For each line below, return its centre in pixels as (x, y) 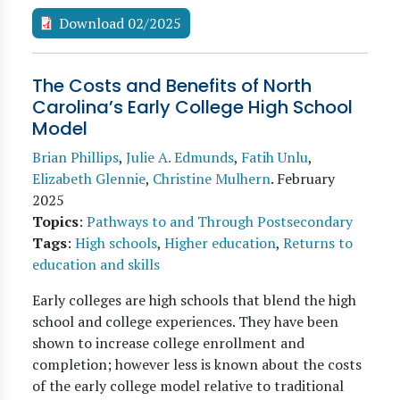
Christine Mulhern (212, 179)
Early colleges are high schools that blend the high (194, 300)
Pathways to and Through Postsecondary (220, 221)
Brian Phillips (75, 157)
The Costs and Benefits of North (172, 86)
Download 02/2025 (120, 23)
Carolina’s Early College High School (192, 107)
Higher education (220, 243)
